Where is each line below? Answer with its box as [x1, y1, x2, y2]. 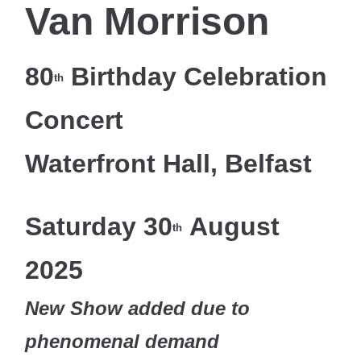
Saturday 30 [25, 212, 173, 242]
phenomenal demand [25, 330, 226, 353]
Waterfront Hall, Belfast [25, 149, 313, 179]
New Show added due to [25, 297, 251, 320]
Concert [25, 106, 124, 135]
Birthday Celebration [64, 62, 328, 92]
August [182, 212, 280, 242]
